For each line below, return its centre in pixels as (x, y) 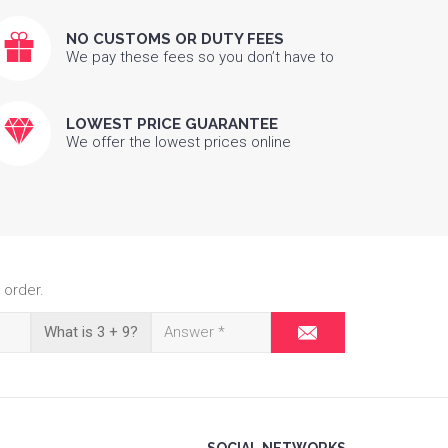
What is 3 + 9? (91, 331)
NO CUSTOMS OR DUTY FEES (175, 38)
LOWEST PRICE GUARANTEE (172, 123)
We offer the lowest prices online (178, 141)
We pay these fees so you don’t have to (200, 56)
